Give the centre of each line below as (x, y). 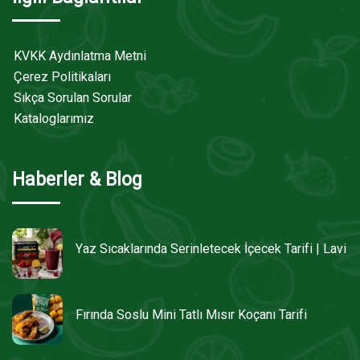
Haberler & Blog (77, 180)
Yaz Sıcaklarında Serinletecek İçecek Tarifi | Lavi (211, 250)
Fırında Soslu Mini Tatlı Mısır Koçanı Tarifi (191, 315)
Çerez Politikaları (62, 77)
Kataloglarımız (54, 119)
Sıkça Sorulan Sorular (73, 98)
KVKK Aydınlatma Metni (80, 56)
